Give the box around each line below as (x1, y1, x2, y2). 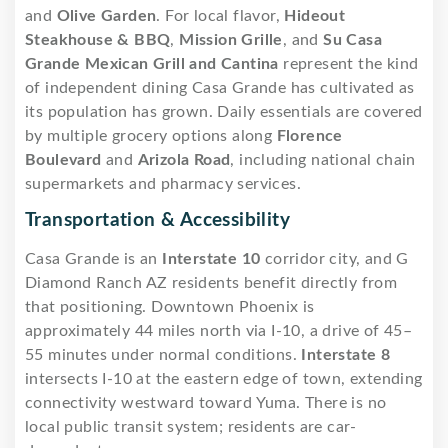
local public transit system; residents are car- (25, 418, 357, 435)
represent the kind (278, 55, 419, 72)
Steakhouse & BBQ (25, 31, 171, 48)
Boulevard (25, 151, 102, 168)
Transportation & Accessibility (25, 210, 290, 230)
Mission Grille (179, 31, 283, 48)
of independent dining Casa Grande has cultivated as (25, 79, 415, 96)
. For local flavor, (156, 7, 285, 24)
